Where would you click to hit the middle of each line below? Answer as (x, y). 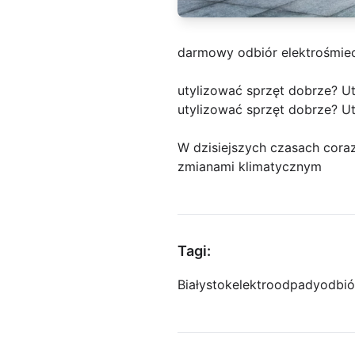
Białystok (205, 285)
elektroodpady (276, 285)
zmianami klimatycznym (250, 167)
